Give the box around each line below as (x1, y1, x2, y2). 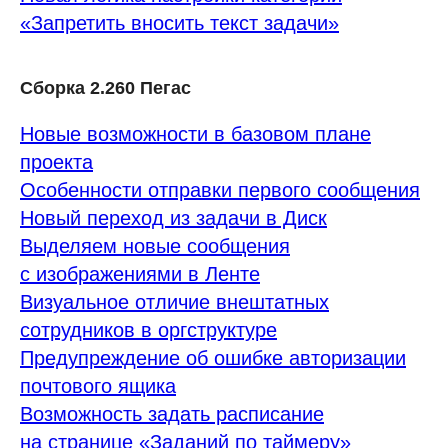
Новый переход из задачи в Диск (20, 207, 327, 229)
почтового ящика (20, 375, 176, 397)
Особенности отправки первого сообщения (20, 179, 420, 201)
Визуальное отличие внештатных (20, 291, 329, 313)
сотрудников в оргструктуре (20, 319, 277, 341)
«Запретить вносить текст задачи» (20, 12, 339, 34)
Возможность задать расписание (20, 403, 324, 425)
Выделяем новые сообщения (20, 235, 290, 257)
